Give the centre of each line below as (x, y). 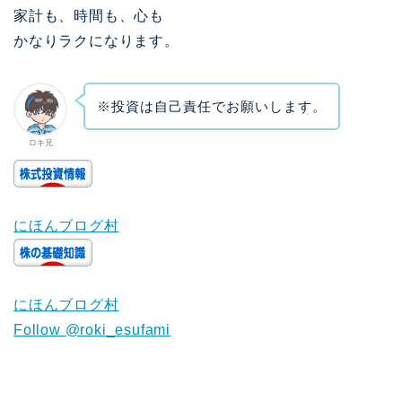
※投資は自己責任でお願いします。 (211, 106)
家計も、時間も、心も (89, 15)
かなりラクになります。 (96, 40)
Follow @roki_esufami (92, 330)
